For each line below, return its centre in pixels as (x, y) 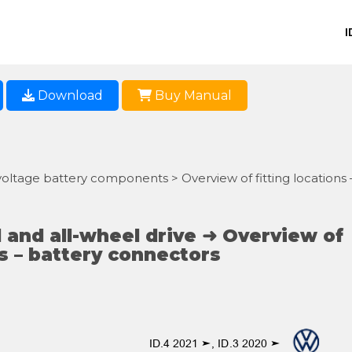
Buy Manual (192, 95)
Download (69, 95)
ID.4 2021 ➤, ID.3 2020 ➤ (218, 343)
